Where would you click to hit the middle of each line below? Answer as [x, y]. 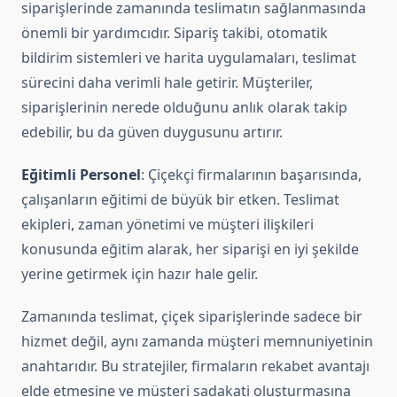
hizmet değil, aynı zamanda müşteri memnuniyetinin [197, 342]
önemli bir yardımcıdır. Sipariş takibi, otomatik [175, 33]
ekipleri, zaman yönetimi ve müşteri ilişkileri [167, 225]
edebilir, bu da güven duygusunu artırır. [152, 132]
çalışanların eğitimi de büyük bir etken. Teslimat [180, 200]
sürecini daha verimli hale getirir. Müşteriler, [167, 83]
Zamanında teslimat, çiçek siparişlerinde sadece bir [192, 317]
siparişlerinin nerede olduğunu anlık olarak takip [184, 108]
